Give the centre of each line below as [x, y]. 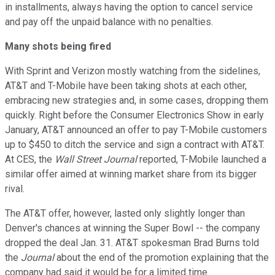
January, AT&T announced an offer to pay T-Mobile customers [136, 130]
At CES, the [30, 159]
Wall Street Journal [96, 159]
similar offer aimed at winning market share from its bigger [131, 174]
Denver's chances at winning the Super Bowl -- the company [133, 228]
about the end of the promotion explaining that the [161, 257]
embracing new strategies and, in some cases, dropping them [137, 100]
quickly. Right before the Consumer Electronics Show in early [134, 115]
